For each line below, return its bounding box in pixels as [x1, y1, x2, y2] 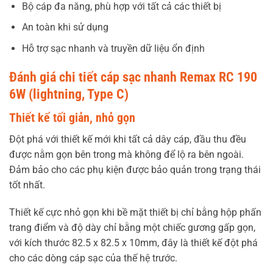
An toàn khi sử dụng [21, 21, 108, 34]
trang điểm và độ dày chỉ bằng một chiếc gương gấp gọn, [9, 222, 255, 234]
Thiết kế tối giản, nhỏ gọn [9, 110, 135, 125]
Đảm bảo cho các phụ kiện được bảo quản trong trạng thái [9, 163, 261, 175]
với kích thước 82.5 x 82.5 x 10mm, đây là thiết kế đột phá [9, 237, 258, 249]
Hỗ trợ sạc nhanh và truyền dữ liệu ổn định [21, 42, 205, 54]
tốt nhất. [9, 179, 45, 191]
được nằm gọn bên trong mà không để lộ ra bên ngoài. [9, 148, 244, 160]
